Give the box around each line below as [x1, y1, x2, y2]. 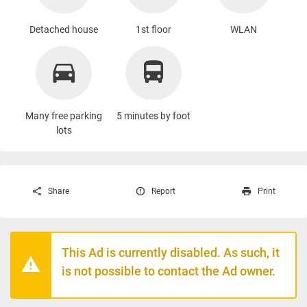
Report [151, 186, 176, 197]
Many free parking [25, 110, 102, 121]
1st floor [136, 23, 171, 35]
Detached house [29, 23, 98, 35]
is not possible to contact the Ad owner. [62, 263, 275, 278]
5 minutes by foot [116, 110, 191, 121]
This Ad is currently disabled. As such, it [62, 245, 280, 260]
